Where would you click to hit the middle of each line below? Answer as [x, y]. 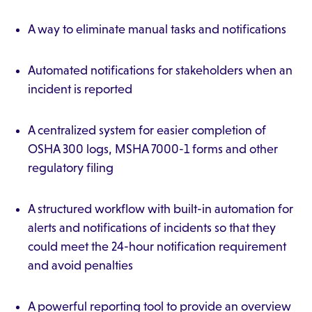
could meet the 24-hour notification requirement [157, 247]
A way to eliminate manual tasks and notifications [157, 29]
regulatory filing [71, 168]
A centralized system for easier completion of [147, 130]
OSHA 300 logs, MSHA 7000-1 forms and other [153, 149]
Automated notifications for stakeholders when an [160, 70]
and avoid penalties [80, 265]
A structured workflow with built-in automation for [161, 209]
